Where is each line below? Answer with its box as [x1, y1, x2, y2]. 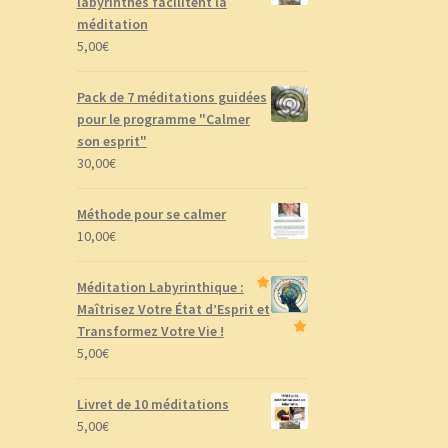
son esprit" [76, 131, 147, 150]
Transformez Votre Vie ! [76, 321, 224, 340]
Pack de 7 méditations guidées [76, 87, 267, 106]
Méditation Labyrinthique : [76, 277, 244, 296]
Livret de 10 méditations [76, 394, 229, 413]
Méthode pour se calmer [76, 204, 226, 223]
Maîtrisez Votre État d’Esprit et [76, 299, 270, 318]
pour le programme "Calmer [76, 109, 250, 128]
